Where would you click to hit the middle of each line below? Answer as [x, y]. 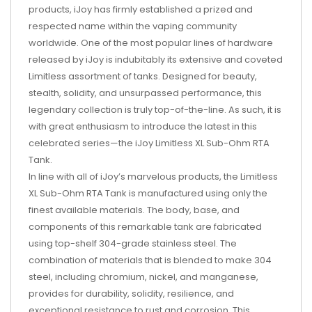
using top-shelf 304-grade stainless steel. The [133, 243]
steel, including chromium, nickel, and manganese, [143, 276]
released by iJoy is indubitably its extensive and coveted [156, 59]
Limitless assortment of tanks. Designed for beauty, [143, 76]
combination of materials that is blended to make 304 [150, 260]
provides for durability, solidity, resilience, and [131, 293]
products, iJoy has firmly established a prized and [141, 9]
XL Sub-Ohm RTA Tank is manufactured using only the [148, 193]
